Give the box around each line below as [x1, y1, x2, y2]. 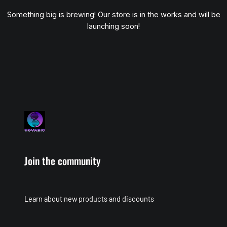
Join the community [24, 153, 100, 168]
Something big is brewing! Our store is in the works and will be [7, 10, 220, 20]
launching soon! [87, 22, 140, 31]
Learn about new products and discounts [24, 194, 154, 203]
